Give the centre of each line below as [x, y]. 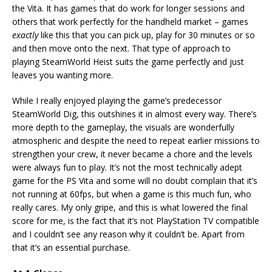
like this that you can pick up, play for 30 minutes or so [147, 35]
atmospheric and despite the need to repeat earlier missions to [136, 141]
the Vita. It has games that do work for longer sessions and [128, 8]
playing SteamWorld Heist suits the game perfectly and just [128, 62]
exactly [25, 35]
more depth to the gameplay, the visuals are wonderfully [123, 127]
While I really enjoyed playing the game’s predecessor [117, 101]
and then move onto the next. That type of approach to [121, 49]
